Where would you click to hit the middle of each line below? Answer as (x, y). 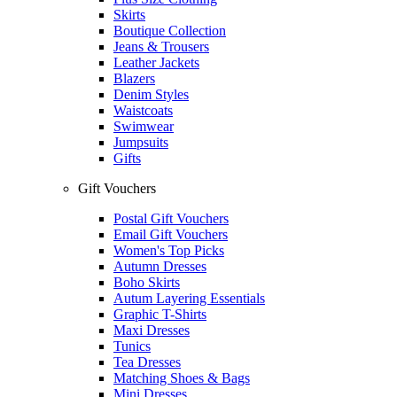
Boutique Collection (170, 31)
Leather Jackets (156, 62)
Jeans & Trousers (161, 47)
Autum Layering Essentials (189, 298)
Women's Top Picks (169, 250)
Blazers (134, 78)
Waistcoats (143, 110)
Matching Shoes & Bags (182, 378)
